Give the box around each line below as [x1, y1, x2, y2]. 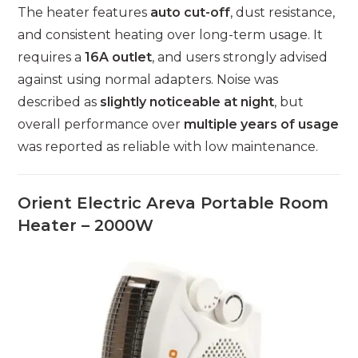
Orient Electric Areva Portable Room [18, 193, 329, 213]
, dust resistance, [230, 5, 336, 21]
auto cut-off [150, 5, 231, 21]
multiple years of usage [184, 117, 340, 133]
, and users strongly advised [152, 50, 328, 66]
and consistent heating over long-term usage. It [18, 27, 324, 43]
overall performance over [18, 117, 185, 133]
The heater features [18, 5, 151, 21]
